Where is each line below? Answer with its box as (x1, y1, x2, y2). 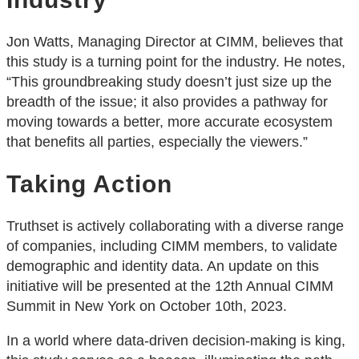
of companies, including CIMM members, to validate (6, 237, 337, 254)
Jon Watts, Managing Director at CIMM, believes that (6, 34, 343, 50)
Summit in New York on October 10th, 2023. (6, 297, 287, 314)
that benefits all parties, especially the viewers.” (6, 134, 308, 151)
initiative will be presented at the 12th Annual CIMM (6, 277, 333, 294)
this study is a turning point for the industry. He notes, (6, 54, 345, 71)
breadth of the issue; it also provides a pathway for (6, 94, 328, 111)
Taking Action (6, 170, 172, 197)
